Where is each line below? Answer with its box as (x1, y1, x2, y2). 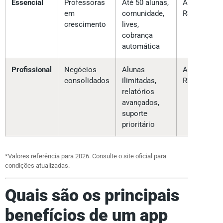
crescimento (64, 20, 106, 29)
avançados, (122, 98, 159, 108)
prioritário (122, 120, 155, 129)
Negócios (64, 65, 97, 75)
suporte (122, 109, 147, 118)
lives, (122, 20, 139, 29)
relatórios (122, 87, 154, 97)
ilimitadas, (122, 76, 156, 86)
